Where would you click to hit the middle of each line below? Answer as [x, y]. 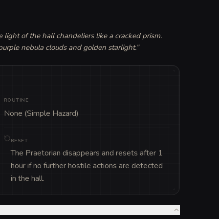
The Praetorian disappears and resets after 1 [87, 153]
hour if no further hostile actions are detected [87, 165]
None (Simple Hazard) [41, 113]
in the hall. [27, 178]
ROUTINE [16, 100]
